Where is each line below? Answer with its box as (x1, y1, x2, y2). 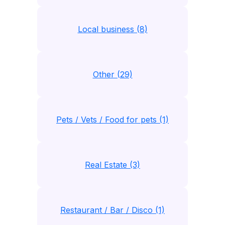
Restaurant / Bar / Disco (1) (60, 205, 165, 215)
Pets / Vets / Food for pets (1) (56, 115, 169, 125)
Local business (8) (77, 24, 148, 34)
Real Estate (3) (85, 160, 140, 170)
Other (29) (92, 69, 133, 79)
